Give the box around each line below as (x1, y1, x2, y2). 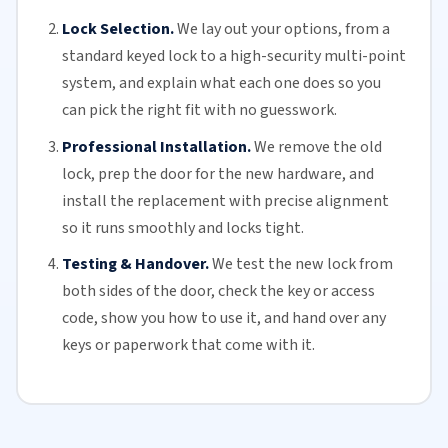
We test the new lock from (211, 253, 393, 276)
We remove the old (253, 135, 382, 158)
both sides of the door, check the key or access (61, 280, 375, 303)
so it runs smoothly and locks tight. (61, 216, 304, 239)
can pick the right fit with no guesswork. (61, 98, 337, 121)
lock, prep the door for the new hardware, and (61, 162, 374, 185)
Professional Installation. (61, 135, 251, 158)
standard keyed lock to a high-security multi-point (61, 44, 406, 67)
